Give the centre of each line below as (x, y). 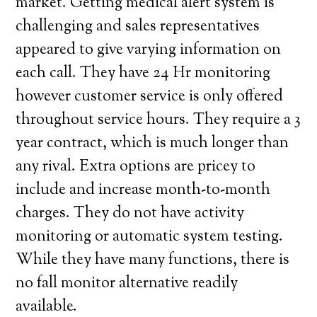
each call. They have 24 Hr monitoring (143, 74)
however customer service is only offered (150, 97)
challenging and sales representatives (138, 27)
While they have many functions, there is (153, 260)
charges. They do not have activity (130, 214)
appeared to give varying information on (149, 50)
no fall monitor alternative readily (127, 284)
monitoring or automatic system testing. (150, 237)
